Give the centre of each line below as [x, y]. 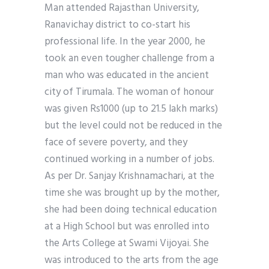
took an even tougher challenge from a [129, 59]
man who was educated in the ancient [127, 76]
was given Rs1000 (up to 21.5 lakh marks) [131, 109]
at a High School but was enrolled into [127, 227]
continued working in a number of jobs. [129, 160]
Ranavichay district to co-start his [117, 25]
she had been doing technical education [131, 210]
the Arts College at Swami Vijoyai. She [127, 244]
